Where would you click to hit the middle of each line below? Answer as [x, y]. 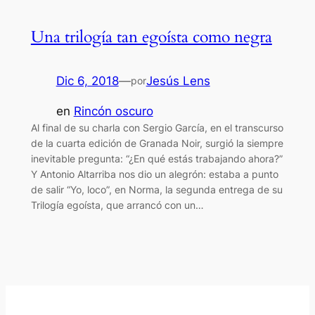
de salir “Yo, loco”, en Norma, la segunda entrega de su [156, 189]
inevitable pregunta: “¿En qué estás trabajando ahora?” [156, 158]
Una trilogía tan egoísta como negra [151, 37]
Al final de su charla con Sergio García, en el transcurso [157, 127]
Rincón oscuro [113, 111]
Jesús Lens [178, 81]
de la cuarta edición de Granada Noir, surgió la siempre [157, 143]
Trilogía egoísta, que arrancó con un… [117, 205]
